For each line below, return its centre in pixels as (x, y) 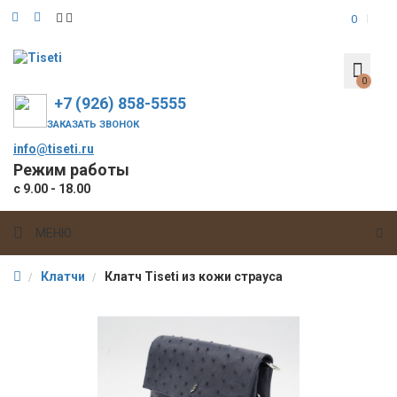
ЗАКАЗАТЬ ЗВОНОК (93, 125)
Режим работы (71, 170)
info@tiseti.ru (54, 149)
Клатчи (63, 277)
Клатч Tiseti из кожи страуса (194, 277)
